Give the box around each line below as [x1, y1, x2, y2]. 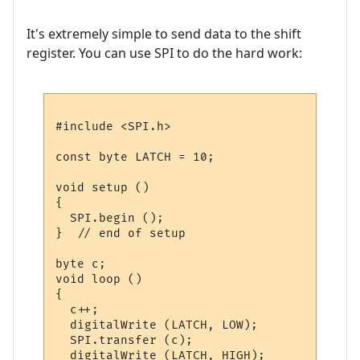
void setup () [55, 180, 150, 194]
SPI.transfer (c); [55, 333, 194, 347]
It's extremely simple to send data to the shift [27, 25, 301, 43]
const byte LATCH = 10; [55, 149, 215, 164]
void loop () [55, 272, 143, 286]
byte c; [55, 256, 107, 271]
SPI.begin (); [55, 211, 165, 225]
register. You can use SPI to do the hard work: [27, 44, 302, 63]
